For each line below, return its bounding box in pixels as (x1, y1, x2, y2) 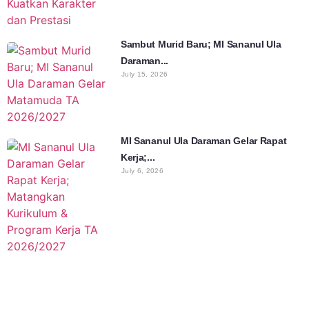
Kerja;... (120, 152, 155, 163)
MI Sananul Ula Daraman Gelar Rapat (120, 135, 287, 147)
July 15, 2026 (121, 70, 168, 79)
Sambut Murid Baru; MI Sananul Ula (120, 39, 281, 50)
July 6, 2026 (121, 167, 164, 175)
